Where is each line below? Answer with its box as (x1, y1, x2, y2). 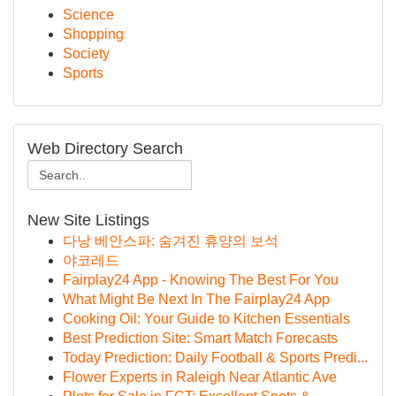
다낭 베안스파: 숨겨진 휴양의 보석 (63, 233, 278, 248)
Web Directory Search (27, 140, 183, 157)
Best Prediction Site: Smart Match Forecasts (63, 331, 338, 346)
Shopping (63, 27, 124, 42)
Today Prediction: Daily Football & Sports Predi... (63, 350, 368, 365)
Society (63, 46, 110, 61)
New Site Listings (27, 211, 149, 229)
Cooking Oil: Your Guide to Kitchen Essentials (63, 311, 350, 326)
